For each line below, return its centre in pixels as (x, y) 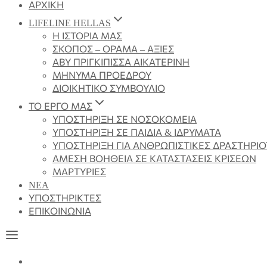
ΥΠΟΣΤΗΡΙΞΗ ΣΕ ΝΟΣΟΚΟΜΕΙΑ (125, 119)
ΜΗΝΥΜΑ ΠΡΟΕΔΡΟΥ (102, 75)
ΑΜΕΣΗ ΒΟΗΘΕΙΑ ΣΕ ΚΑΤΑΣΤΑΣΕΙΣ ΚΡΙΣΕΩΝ (154, 159)
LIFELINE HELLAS (70, 23)
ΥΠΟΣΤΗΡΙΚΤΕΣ (65, 198)
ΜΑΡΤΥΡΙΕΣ (79, 172)
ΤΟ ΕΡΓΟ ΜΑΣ (60, 106)
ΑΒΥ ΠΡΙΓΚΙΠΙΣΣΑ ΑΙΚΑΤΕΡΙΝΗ (121, 62)
